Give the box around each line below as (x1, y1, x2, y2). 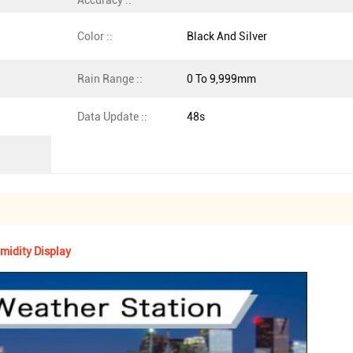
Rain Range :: (77, 72, 143, 85)
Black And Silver (187, 30, 267, 43)
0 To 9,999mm (187, 72, 256, 85)
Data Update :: (77, 110, 147, 123)
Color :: (77, 30, 113, 43)
